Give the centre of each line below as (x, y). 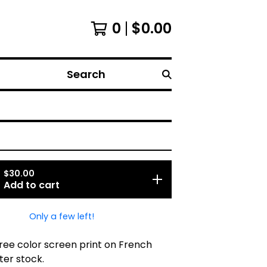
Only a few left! (61, 216)
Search (78, 80)
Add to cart (32, 185)
